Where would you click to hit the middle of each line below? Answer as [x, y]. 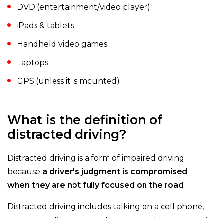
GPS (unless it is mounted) [68, 81]
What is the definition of [85, 120]
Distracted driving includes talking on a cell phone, [106, 207]
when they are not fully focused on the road [95, 185]
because [25, 172]
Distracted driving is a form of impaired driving [96, 158]
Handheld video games [62, 44]
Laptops [33, 63]
